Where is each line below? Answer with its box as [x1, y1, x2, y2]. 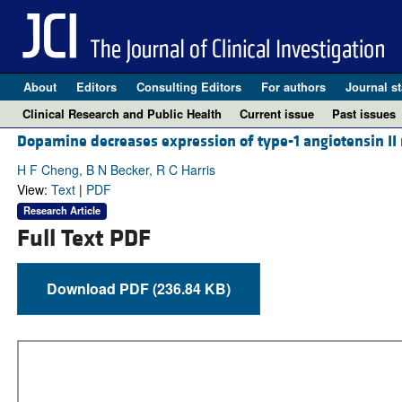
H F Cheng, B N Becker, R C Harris [16, 161, 215, 179]
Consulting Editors [135, 78, 241, 95]
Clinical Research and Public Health [22, 105, 222, 122]
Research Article [22, 203, 100, 218]
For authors [260, 78, 326, 95]
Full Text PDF [16, 223, 151, 254]
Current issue [240, 105, 314, 122]
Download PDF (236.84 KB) [152, 277, 231, 299]
